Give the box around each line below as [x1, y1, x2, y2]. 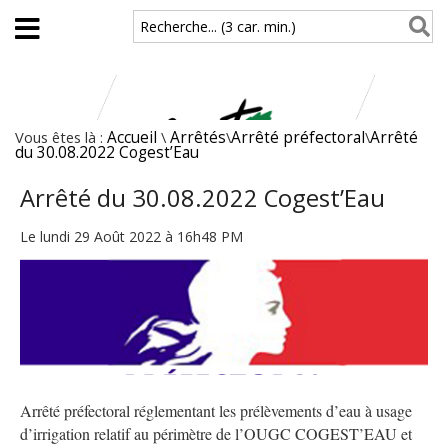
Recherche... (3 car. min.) [140, 17, 297, 36]
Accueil [107, 127, 157, 148]
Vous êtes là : [15, 127, 107, 147]
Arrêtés [170, 127, 226, 148]
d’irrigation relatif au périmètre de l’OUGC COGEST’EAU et [20, 422, 412, 444]
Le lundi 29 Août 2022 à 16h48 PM [20, 226, 243, 246]
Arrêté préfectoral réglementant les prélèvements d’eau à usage [20, 399, 412, 421]
